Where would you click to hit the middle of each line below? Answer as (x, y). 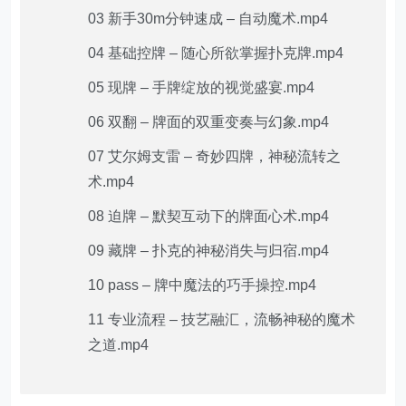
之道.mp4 (119, 345)
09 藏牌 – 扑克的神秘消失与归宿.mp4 (209, 251)
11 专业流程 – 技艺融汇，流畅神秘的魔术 (222, 320)
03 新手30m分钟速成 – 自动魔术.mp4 (208, 19)
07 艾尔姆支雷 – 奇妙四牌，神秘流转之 (215, 157)
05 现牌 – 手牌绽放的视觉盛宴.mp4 (202, 88)
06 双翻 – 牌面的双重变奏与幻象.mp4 (209, 122)
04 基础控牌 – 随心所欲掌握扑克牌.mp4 (216, 53)
